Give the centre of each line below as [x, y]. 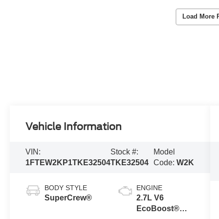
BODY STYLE [66, 187]
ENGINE [149, 187]
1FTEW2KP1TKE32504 [68, 162]
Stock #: [125, 152]
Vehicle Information [74, 126]
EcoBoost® [158, 208]
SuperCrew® [68, 197]
